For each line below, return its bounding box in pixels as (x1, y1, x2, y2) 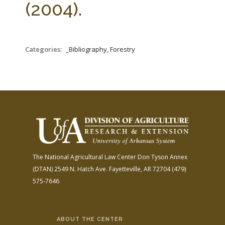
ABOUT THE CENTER (56, 215, 123, 222)
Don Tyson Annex (136, 152, 187, 161)
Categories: (25, 45, 63, 54)
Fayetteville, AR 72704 (107, 164, 170, 173)
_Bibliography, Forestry (66, 45, 135, 54)
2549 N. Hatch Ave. (53, 164, 107, 173)
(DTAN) (33, 164, 53, 173)
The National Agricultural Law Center (33, 152, 136, 161)
